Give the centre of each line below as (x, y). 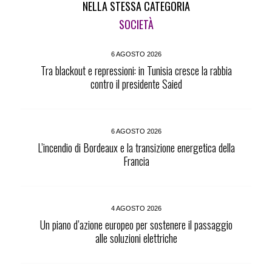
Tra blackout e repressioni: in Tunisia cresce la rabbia (136, 71)
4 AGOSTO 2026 (136, 209)
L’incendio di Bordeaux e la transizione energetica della (136, 148)
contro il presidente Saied (136, 84)
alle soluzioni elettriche (136, 238)
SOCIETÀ (136, 25)
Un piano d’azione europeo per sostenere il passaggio (136, 225)
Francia (136, 161)
